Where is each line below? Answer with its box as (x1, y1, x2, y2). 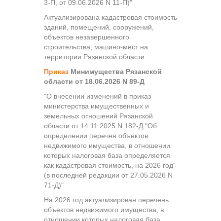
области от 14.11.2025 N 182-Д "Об (44, 121, 157, 130)
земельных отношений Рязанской (44, 111, 153, 120)
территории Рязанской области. (44, 52, 147, 61)
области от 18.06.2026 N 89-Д (44, 77, 145, 85)
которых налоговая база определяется (44, 151, 170, 159)
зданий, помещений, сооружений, (44, 23, 154, 31)
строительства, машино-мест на (44, 42, 148, 51)
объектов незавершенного (44, 33, 129, 41)
